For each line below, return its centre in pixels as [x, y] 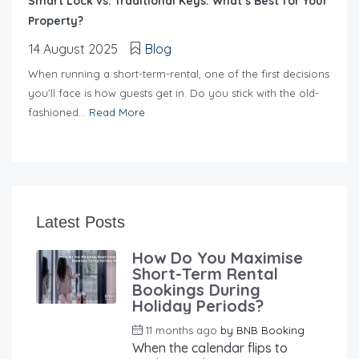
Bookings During [196, 289]
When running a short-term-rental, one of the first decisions [179, 73]
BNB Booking [270, 330]
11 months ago [182, 330]
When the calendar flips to [210, 347]
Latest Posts [81, 222]
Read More [117, 112]
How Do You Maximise [218, 257]
